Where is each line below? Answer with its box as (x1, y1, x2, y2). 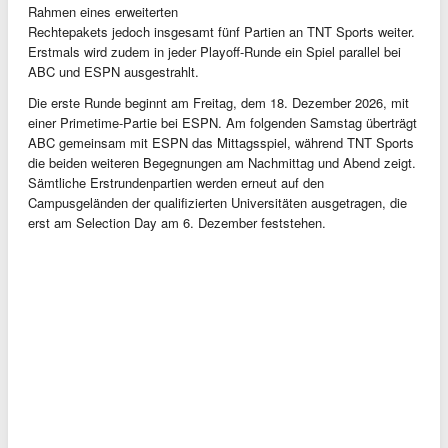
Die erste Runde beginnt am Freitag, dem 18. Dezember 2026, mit (28, 92, 409, 112)
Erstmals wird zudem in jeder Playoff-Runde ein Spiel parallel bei (28, 41, 401, 61)
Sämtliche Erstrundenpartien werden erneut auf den (28, 172, 324, 192)
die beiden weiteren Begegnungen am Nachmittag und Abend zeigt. (28, 152, 416, 172)
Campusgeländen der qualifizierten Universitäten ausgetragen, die (28, 192, 407, 212)
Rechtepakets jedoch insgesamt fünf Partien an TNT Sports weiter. (28, 21, 415, 41)
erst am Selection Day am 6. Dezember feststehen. (28, 212, 326, 232)
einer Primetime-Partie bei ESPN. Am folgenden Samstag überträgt (28, 112, 417, 132)
